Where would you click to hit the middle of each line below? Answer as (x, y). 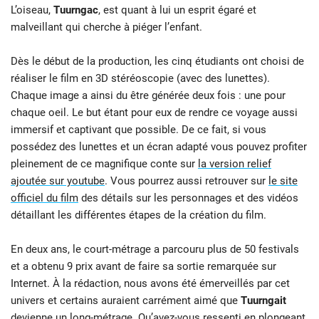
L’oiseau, (32, 10)
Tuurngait (263, 301)
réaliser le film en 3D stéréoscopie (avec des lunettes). (140, 79)
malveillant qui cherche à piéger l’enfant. (106, 27)
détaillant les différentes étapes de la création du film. (138, 215)
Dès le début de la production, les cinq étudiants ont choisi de (157, 62)
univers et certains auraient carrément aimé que (126, 301)
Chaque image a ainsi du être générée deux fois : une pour (148, 96)
